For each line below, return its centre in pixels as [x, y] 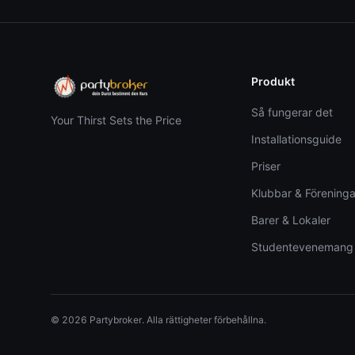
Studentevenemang [302, 247]
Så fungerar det [292, 112]
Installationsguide [296, 139]
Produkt [273, 81]
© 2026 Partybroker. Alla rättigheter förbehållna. [158, 320]
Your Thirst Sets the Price [116, 120]
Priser [265, 166]
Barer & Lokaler [290, 220]
